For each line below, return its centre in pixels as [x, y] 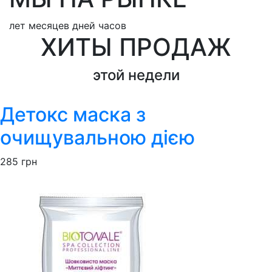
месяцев [49, 25]
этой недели [136, 75]
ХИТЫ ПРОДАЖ [136, 47]
